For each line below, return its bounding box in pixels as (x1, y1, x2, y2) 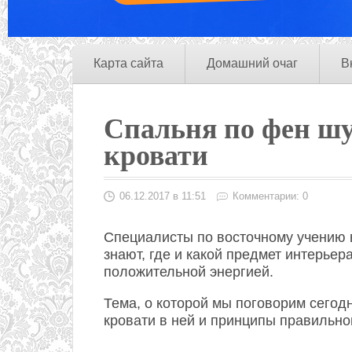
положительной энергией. (104, 264, 273, 280)
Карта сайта (93, 57, 163, 70)
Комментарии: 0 (233, 190, 308, 202)
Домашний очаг (207, 57, 298, 70)
